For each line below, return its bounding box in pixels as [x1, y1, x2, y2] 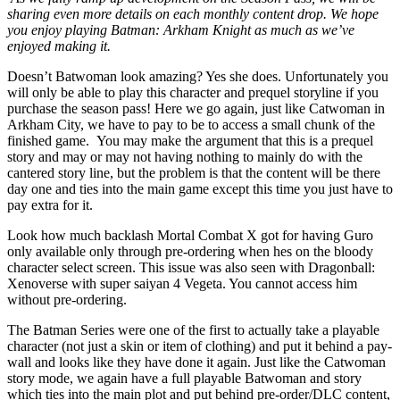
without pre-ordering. [7, 291, 127, 307]
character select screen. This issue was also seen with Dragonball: [7, 259, 375, 275]
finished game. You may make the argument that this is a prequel [7, 132, 373, 148]
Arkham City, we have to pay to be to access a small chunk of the [7, 116, 375, 132]
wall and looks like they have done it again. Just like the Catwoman [7, 354, 386, 370]
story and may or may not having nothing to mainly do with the [7, 148, 362, 164]
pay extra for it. [7, 196, 93, 212]
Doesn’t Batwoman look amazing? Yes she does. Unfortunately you [7, 68, 388, 84]
